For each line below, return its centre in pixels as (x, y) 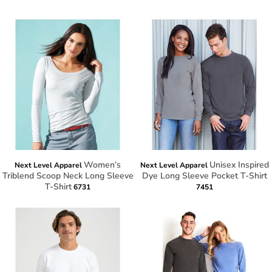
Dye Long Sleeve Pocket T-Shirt (204, 176)
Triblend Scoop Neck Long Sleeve (68, 176)
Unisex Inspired (239, 165)
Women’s (102, 165)
